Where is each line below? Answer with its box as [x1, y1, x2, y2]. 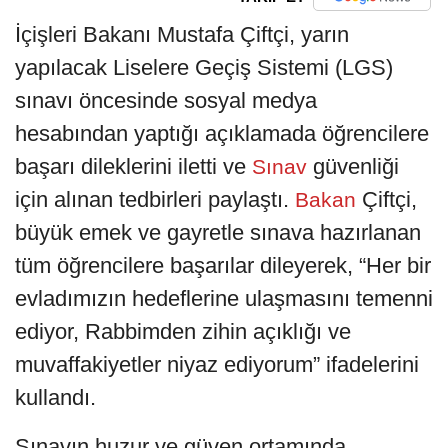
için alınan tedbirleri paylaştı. [15, 186, 289, 212]
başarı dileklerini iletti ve [15, 153, 246, 179]
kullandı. [15, 384, 96, 410]
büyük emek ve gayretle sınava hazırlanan [15, 219, 421, 245]
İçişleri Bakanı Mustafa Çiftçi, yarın [15, 21, 349, 47]
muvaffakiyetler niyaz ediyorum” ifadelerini [15, 351, 419, 377]
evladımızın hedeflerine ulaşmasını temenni [15, 285, 433, 311]
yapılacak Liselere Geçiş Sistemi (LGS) [15, 54, 393, 80]
